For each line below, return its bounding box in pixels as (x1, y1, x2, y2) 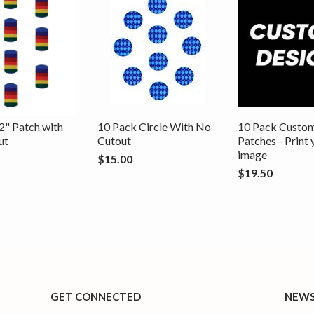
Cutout (97, 133, 131, 147)
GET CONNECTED (50, 289, 142, 303)
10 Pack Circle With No (97, 119, 211, 133)
